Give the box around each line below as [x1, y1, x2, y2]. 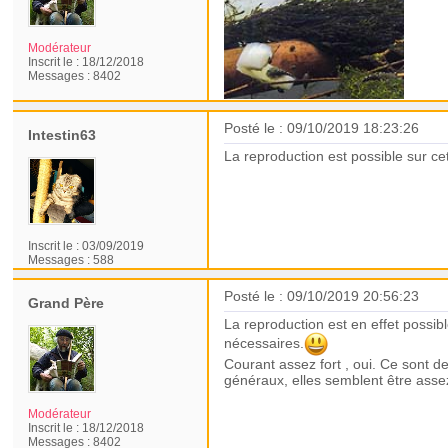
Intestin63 [28, 127, 97, 143]
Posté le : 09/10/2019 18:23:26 [224, 120, 420, 136]
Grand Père [28, 295, 105, 311]
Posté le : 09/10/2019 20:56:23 [224, 288, 420, 304]
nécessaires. [224, 334, 305, 351]
